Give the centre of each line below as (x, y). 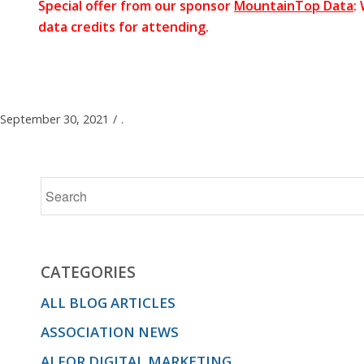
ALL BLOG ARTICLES (108, 303)
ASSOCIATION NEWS (110, 332)
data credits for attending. (123, 26)
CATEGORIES (88, 272)
